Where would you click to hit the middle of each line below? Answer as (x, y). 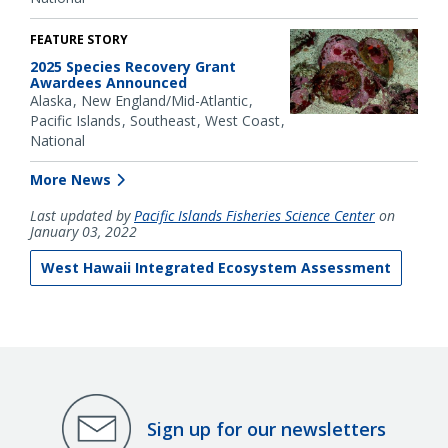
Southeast (163, 121)
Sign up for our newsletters (266, 428)
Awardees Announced (108, 83)
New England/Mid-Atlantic (164, 101)
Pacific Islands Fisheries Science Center (254, 216)
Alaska (51, 101)
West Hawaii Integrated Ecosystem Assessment (216, 268)
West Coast (242, 121)
